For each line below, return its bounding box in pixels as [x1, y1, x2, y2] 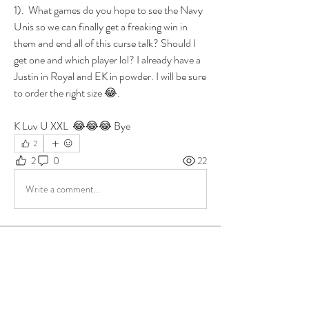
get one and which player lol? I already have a [14, 52, 201, 68]
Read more [14, 286, 60, 301]
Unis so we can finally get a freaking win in [14, 19, 188, 34]
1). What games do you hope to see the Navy [14, 2, 203, 18]
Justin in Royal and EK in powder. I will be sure [14, 68, 206, 84]
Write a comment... [26, 181, 100, 196]
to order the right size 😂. [14, 85, 122, 101]
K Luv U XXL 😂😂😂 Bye [14, 118, 130, 134]
